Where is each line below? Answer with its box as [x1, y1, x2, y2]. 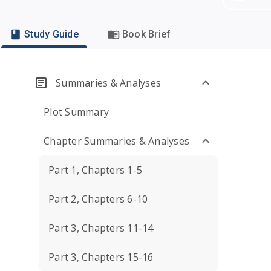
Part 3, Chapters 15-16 [48, 250, 154, 264]
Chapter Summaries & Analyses [44, 134, 189, 148]
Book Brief [122, 28, 171, 40]
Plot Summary [44, 105, 109, 119]
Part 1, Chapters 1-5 [48, 163, 142, 177]
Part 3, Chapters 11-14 [48, 221, 154, 235]
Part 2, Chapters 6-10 [48, 192, 148, 206]
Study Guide [24, 28, 79, 40]
